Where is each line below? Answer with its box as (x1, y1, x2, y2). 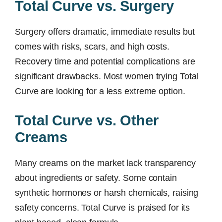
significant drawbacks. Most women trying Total (15, 71, 199, 81)
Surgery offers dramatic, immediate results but (15, 26, 195, 37)
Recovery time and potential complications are (15, 56, 195, 66)
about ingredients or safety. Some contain (15, 172, 177, 183)
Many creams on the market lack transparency (15, 158, 196, 168)
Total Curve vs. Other (15, 112, 159, 128)
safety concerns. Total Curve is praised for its (15, 202, 190, 213)
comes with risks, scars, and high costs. (15, 41, 169, 52)
